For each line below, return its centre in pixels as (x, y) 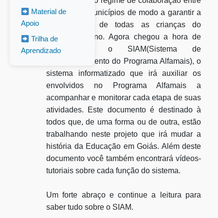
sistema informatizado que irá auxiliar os (124, 73)
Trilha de (44, 39)
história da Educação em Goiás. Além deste (124, 146)
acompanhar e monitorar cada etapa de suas (124, 98)
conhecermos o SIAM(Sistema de (124, 49)
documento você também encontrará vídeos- (124, 158)
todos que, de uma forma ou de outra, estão (124, 122)
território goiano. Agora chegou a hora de (124, 37)
